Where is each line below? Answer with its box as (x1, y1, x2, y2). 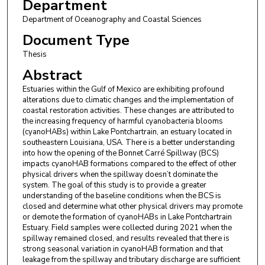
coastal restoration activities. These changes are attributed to (22, 105, 234, 117)
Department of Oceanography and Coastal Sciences (22, 14, 202, 25)
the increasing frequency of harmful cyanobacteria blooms (22, 116, 223, 127)
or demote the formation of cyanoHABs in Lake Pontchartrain (22, 212, 232, 223)
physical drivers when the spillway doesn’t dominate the (22, 169, 218, 180)
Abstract (22, 66, 82, 85)
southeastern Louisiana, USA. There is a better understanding (22, 137, 235, 148)
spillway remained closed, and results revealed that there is (22, 233, 230, 244)
